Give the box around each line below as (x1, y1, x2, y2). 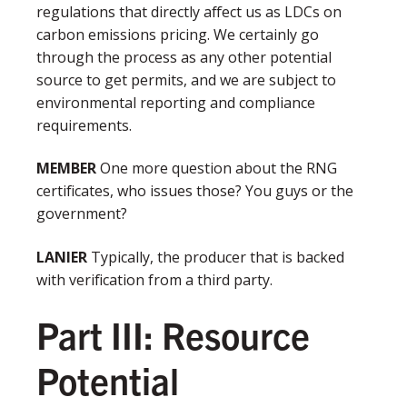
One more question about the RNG (96, 158, 337, 179)
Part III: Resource (36, 311, 310, 357)
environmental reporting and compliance (36, 92, 315, 113)
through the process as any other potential (36, 46, 332, 67)
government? (36, 203, 131, 224)
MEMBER (36, 158, 96, 179)
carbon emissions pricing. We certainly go (36, 24, 319, 45)
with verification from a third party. (36, 269, 276, 290)
